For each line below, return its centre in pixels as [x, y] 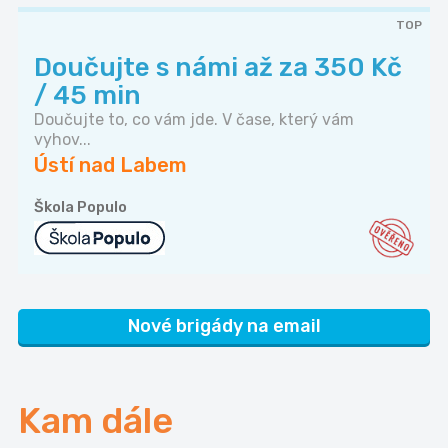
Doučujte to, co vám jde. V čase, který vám [194, 120]
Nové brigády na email [224, 326]
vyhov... [62, 140]
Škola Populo [80, 207]
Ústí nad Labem [110, 165]
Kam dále [95, 421]
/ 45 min [87, 96]
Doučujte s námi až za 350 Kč [218, 68]
